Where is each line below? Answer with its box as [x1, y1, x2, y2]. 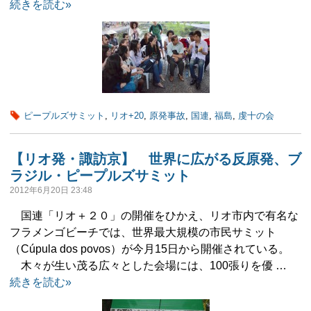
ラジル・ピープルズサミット [10, 168, 190, 183]
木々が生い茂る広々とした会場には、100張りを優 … [10, 260, 287, 271]
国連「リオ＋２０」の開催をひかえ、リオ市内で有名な [10, 210, 299, 221]
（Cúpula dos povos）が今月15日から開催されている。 [10, 243, 289, 255]
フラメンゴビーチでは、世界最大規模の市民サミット [10, 226, 276, 238]
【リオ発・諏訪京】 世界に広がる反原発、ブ [10, 151, 301, 167]
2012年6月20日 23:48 [10, 185, 92, 195]
